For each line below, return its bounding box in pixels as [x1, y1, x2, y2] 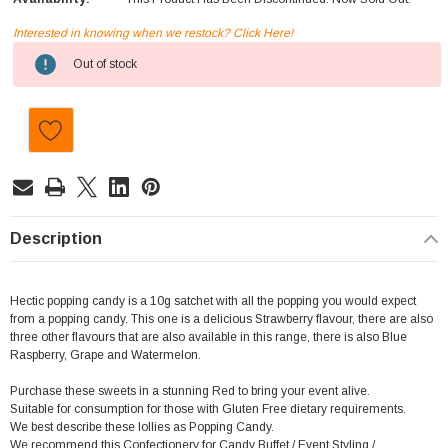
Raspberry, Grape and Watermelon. [10, 348, 201, 363]
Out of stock [73, 57, 137, 72]
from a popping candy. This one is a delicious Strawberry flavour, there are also [10, 312, 433, 327]
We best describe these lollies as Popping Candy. [10, 420, 274, 435]
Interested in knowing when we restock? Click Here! [13, 26, 293, 41]
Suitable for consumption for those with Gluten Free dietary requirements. [10, 402, 406, 417]
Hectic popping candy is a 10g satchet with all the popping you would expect [10, 294, 416, 309]
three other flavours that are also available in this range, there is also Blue [10, 330, 407, 345]
